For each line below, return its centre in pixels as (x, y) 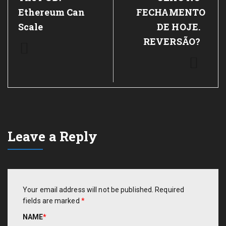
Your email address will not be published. (88, 189)
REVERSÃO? (172, 41)
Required (170, 189)
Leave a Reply (53, 136)
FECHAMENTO (171, 12)
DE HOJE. (179, 27)
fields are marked (52, 201)
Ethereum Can (52, 12)
